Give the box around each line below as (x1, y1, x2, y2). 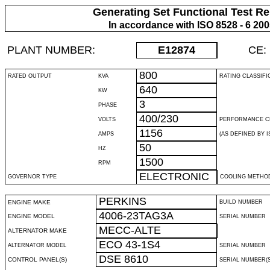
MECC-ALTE (99, 224, 161, 236)
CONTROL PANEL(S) (8, 256, 67, 263)
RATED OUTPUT (8, 73, 52, 79)
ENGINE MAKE (8, 199, 51, 206)
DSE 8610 (99, 253, 148, 265)
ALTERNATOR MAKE (8, 227, 67, 234)
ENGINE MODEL (8, 213, 55, 219)
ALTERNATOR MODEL (8, 242, 66, 248)
